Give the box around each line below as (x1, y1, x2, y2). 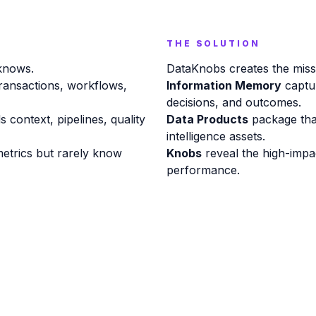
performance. (166, 163, 240, 177)
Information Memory (166, 78, 281, 92)
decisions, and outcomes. (166, 95, 301, 109)
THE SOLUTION (166, 38, 260, 49)
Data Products (166, 112, 248, 126)
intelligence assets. (166, 129, 265, 143)
